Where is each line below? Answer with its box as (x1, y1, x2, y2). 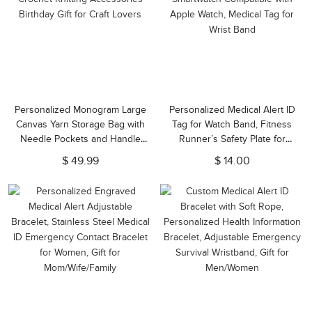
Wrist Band (208, 177, 256, 189)
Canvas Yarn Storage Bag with (15, 118, 145, 130)
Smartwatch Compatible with (171, 148, 292, 159)
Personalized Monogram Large (14, 104, 146, 116)
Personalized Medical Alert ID (169, 104, 295, 116)
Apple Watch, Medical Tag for (170, 162, 294, 174)
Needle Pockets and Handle (19, 133, 141, 145)
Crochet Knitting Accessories (17, 148, 143, 159)
